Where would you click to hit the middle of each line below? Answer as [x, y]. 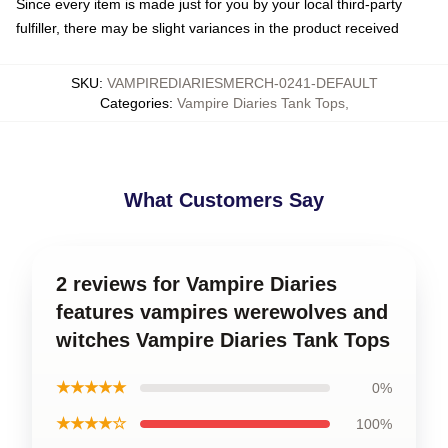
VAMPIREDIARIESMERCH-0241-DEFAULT [242, 83]
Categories [134, 103]
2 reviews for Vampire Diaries [196, 284]
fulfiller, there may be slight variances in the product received [207, 28]
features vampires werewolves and [222, 312]
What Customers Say [224, 200]
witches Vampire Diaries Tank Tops [223, 340]
